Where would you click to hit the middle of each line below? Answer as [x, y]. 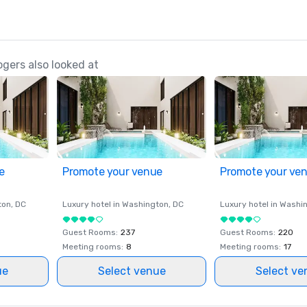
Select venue [132, 271]
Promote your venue [112, 172]
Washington [145, 204]
